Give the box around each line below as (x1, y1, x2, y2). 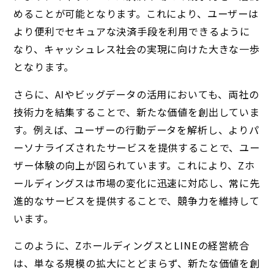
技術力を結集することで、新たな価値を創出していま (13, 104, 260, 119)
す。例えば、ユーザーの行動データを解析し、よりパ (13, 122, 259, 137)
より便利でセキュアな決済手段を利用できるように (13, 24, 250, 39)
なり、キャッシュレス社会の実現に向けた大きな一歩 (13, 42, 260, 57)
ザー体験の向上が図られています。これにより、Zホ (13, 157, 255, 172)
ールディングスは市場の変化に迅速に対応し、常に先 (13, 175, 260, 190)
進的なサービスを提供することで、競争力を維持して (13, 193, 260, 208)
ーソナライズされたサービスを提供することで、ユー (13, 139, 260, 155)
